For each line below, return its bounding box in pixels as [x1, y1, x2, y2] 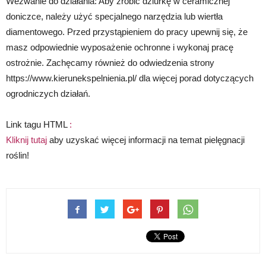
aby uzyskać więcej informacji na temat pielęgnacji [47, 135, 245, 145]
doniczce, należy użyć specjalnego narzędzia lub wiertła [6, 11, 223, 22]
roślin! [6, 150, 29, 161]
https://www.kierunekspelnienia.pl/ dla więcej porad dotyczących [6, 73, 254, 84]
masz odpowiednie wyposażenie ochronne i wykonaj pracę [6, 42, 233, 53]
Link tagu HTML [6, 119, 69, 130]
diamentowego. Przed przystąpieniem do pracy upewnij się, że [6, 27, 248, 37]
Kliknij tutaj [6, 135, 47, 145]
